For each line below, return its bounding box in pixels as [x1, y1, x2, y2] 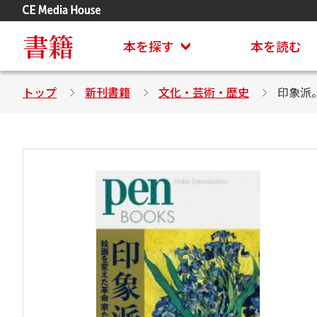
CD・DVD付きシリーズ [193, 27, 295, 41]
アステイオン [193, 7, 253, 21]
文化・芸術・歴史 [158, 83, 249, 100]
